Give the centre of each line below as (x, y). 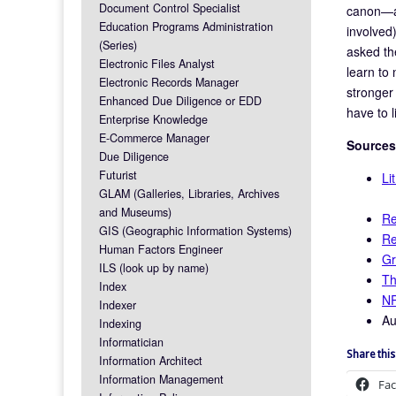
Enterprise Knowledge (153, 119)
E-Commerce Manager (154, 137)
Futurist (118, 175)
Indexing (120, 323)
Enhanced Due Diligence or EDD (180, 100)
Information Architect (151, 360)
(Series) (118, 45)
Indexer (118, 305)
